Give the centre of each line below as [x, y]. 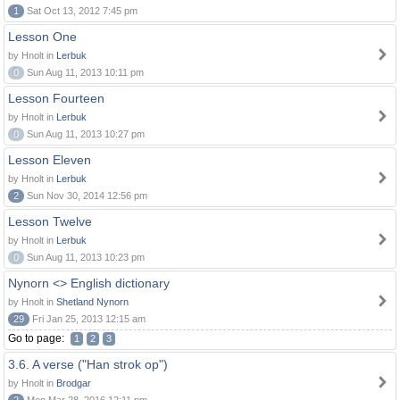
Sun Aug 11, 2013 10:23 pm [84, 257]
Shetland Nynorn [92, 302]
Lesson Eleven [50, 160]
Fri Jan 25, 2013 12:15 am [87, 319]
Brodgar [74, 383]
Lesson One [42, 37]
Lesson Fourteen [56, 98]
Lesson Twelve [50, 221]
